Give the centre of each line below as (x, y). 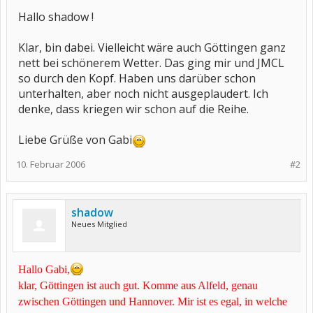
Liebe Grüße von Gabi (75, 140)
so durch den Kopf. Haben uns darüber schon (137, 78)
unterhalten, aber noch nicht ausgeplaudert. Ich (143, 94)
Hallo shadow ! (56, 17)
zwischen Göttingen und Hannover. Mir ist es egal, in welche (153, 301)
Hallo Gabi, (44, 269)
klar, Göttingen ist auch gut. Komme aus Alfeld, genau (138, 285)
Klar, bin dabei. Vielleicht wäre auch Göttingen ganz (152, 48)
